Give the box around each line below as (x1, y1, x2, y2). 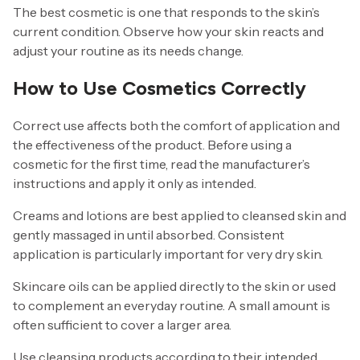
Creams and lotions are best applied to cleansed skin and (13, 207, 346, 223)
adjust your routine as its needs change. (13, 42, 243, 59)
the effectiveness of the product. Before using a (13, 136, 292, 153)
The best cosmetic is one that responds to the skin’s (13, 3, 320, 20)
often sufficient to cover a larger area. (13, 316, 231, 333)
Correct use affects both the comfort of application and (13, 117, 340, 133)
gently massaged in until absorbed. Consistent (13, 226, 284, 243)
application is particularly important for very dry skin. (13, 245, 323, 262)
